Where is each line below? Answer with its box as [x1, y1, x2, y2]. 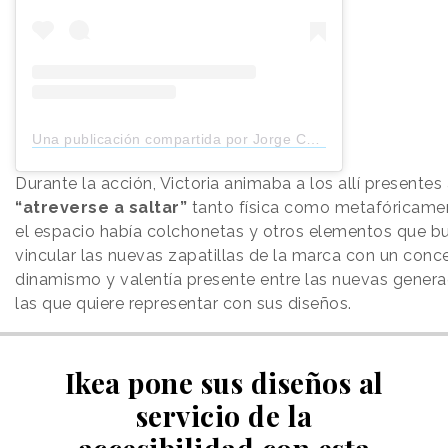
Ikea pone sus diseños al [64, 364, 384, 402]
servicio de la [135, 397, 313, 435]
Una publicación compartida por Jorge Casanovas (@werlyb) [32, 131, 306, 148]
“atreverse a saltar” [15, 198, 192, 218]
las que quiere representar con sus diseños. [15, 294, 352, 314]
